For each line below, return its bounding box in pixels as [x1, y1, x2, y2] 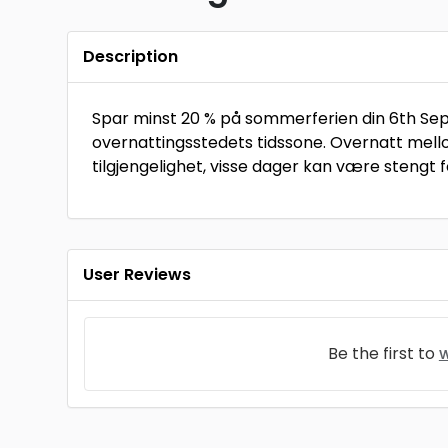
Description [83, 45, 179, 68]
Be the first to [327, 342, 439, 365]
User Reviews [83, 263, 192, 286]
